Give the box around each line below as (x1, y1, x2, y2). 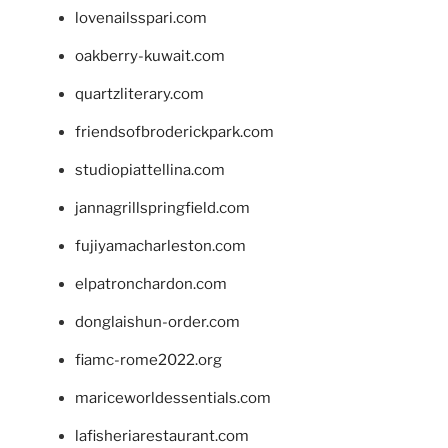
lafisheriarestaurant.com (75, 427, 249, 446)
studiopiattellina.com (75, 161, 225, 180)
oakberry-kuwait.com (75, 47, 225, 66)
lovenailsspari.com (75, 9, 207, 28)
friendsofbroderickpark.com (75, 123, 274, 142)
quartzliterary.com (75, 85, 204, 104)
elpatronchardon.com (75, 275, 227, 294)
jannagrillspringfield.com (75, 199, 250, 218)
